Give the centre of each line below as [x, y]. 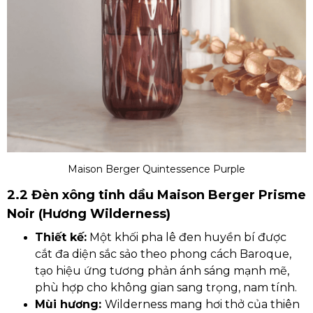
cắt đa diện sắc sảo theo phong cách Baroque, [163, 254]
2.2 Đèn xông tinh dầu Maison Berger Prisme [156, 195]
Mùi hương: [70, 304]
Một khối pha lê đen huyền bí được [187, 237]
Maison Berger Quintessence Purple [156, 169]
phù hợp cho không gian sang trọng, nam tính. [166, 287]
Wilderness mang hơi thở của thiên [202, 304]
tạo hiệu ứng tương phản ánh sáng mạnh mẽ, [162, 271]
